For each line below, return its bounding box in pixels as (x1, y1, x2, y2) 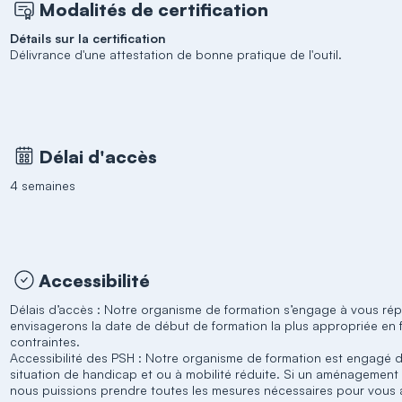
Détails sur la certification (10, 31, 167, 46)
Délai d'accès (39, 144, 158, 168)
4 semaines (10, 178, 76, 193)
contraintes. (10, 334, 81, 349)
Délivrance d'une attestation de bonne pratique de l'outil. (10, 47, 343, 62)
